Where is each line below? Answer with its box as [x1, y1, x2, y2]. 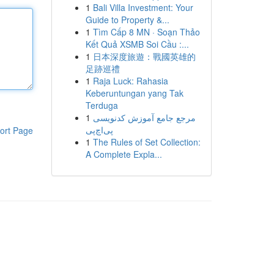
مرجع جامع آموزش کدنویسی [92, 111, 196, 124]
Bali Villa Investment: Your [92, 1, 193, 13]
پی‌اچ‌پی [85, 124, 113, 136]
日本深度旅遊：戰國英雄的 [92, 50, 196, 62]
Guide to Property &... [85, 13, 169, 26]
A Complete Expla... [85, 148, 162, 160]
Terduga [85, 99, 118, 111]
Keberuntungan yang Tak [85, 87, 183, 99]
